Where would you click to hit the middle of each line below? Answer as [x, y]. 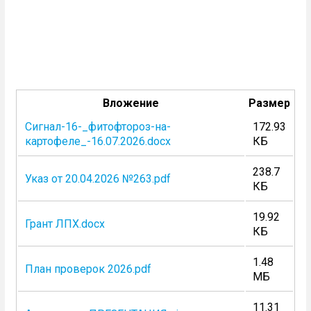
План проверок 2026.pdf [88, 269]
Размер [269, 103]
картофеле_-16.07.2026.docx [98, 141]
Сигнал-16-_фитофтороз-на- [98, 127]
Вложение [131, 103]
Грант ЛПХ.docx [65, 224]
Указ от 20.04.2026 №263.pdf [98, 179]
